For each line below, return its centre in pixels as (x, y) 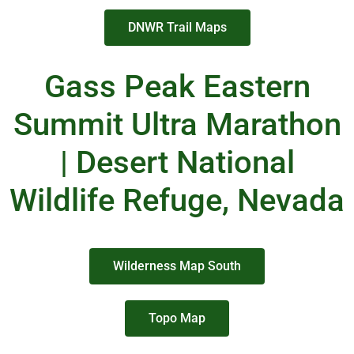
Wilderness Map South (177, 266)
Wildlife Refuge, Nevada (177, 200)
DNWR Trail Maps (177, 27)
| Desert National (177, 162)
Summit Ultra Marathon (177, 124)
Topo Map (177, 318)
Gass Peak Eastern (177, 87)
